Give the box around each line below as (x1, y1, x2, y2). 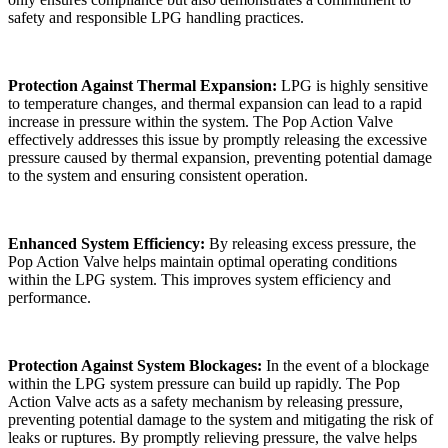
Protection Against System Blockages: (8, 357, 266, 375)
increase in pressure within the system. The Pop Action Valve (8, 113, 393, 131)
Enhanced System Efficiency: (8, 235, 209, 253)
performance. (8, 289, 91, 307)
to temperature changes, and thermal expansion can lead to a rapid (8, 95, 422, 113)
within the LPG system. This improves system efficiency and (8, 271, 391, 289)
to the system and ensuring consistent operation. (8, 167, 308, 185)
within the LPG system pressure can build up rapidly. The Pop (8, 375, 400, 393)
